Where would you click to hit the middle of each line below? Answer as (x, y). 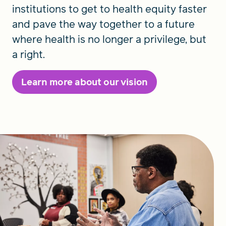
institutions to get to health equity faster (109, 9)
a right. (29, 55)
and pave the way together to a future (103, 24)
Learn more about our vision (85, 82)
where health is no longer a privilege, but (109, 40)
